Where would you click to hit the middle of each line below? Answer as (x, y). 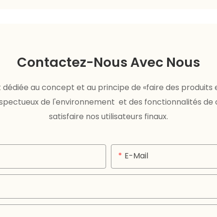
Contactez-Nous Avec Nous (108, 62)
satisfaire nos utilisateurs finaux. (108, 117)
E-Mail (136, 156)
